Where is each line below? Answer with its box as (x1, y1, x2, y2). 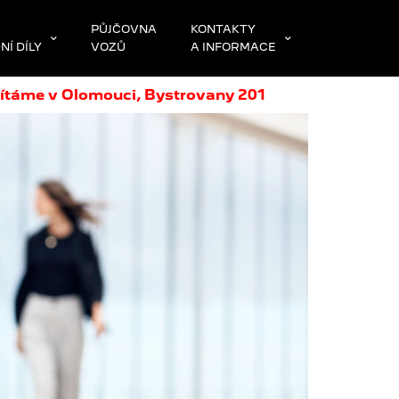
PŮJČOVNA (91, 22, 157, 36)
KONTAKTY (191, 22, 256, 36)
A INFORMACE (191, 40, 276, 53)
